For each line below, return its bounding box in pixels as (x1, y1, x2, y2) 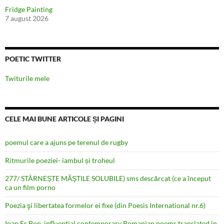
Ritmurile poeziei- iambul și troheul (5, 155, 115, 164)
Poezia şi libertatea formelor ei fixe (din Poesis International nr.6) (5, 200, 205, 209)
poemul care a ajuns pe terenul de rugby (5, 137, 128, 146)
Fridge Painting (5, 4, 52, 13)
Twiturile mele (5, 73, 49, 82)
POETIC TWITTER (5, 54, 61, 63)
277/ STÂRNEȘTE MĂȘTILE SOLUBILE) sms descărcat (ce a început (5, 173, 211, 182)
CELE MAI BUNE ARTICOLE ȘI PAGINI (5, 114, 124, 123)
